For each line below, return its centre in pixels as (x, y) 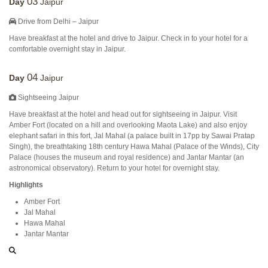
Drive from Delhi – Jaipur (57, 22)
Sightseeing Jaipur (48, 98)
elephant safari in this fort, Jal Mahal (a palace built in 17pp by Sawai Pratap (132, 136)
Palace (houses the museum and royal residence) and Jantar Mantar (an (127, 157)
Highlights (26, 185)
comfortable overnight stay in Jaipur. (67, 49)
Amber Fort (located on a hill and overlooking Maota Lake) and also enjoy (128, 125)
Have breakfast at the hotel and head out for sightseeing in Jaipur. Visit (123, 114)
